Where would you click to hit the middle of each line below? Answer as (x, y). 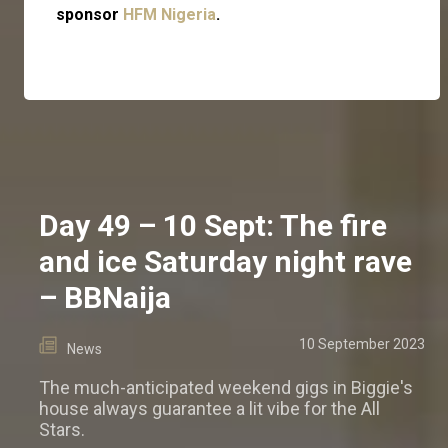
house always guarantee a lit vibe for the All (209, 409)
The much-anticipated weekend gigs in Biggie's (226, 388)
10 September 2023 (362, 344)
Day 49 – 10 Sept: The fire (213, 226)
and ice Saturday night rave (225, 262)
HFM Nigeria (169, 15)
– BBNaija (105, 298)
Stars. (62, 430)
